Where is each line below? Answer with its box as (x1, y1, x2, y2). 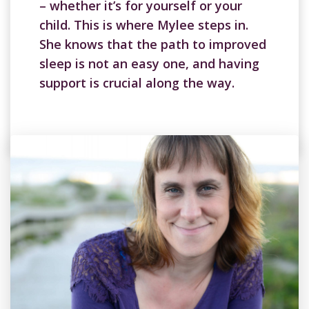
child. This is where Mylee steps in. (39, 16, 248, 33)
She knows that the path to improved (39, 35, 266, 52)
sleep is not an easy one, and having (39, 54, 259, 72)
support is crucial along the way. (39, 74, 235, 91)
